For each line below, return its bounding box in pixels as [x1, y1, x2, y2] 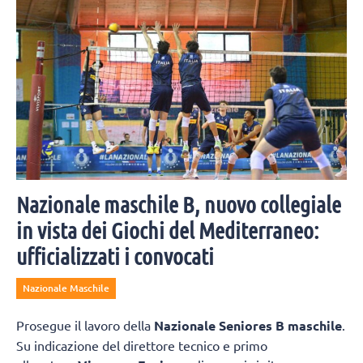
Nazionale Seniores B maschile [154, 317, 342, 335]
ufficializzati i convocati [16, 243, 214, 270]
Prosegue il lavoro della [16, 317, 154, 334]
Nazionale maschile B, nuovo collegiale [16, 191, 341, 218]
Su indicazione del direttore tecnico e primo [16, 337, 267, 354]
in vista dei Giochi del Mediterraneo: [16, 217, 319, 244]
